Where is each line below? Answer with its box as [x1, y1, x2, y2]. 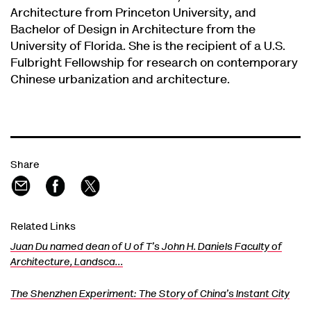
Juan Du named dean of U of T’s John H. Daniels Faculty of [10, 242, 282, 253]
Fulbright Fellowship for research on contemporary [10, 57, 298, 70]
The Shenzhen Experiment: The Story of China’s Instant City [10, 289, 289, 300]
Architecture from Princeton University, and [10, 7, 256, 20]
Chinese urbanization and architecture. [10, 74, 230, 87]
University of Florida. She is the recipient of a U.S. [10, 40, 285, 53]
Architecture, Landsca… [10, 257, 123, 268]
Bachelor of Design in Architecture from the [10, 24, 255, 37]
